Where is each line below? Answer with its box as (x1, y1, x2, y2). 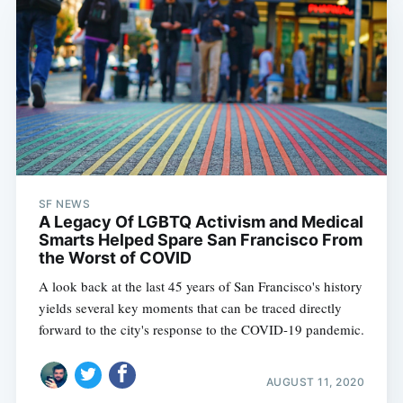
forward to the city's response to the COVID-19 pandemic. (38, 319, 364, 338)
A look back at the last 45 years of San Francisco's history (38, 276, 363, 295)
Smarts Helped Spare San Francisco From (38, 229, 363, 249)
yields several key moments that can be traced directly (38, 298, 342, 317)
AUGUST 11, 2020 (265, 375, 365, 390)
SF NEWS (38, 196, 91, 210)
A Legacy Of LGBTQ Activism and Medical (38, 211, 363, 231)
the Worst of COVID (38, 247, 192, 267)
